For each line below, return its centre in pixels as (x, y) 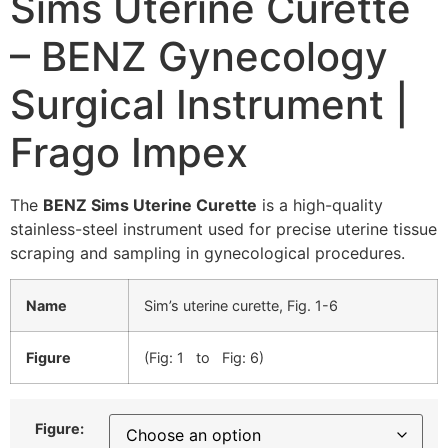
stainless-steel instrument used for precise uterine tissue (223, 229)
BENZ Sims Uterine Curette (150, 205)
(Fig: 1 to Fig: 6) (204, 358)
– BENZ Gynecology (199, 56)
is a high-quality (320, 205)
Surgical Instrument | (209, 104)
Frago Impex (129, 152)
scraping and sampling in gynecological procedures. (207, 253)
